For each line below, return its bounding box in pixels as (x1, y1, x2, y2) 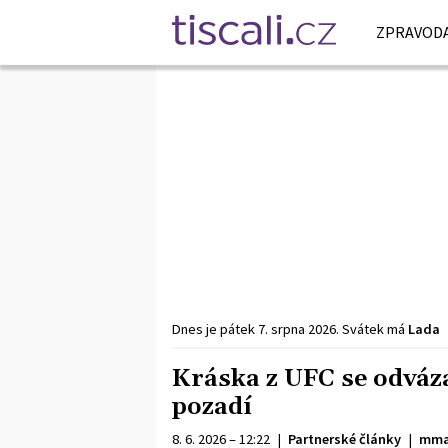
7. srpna (258, 320, 305, 338)
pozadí (172, 392, 252, 422)
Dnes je (172, 320, 220, 338)
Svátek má (342, 320, 408, 338)
